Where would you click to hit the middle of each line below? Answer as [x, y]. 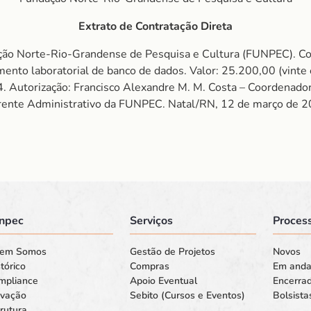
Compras [149, 266]
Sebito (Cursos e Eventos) [187, 295]
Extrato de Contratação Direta [155, 26]
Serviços [151, 221]
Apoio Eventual [163, 281]
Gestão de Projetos [172, 252]
